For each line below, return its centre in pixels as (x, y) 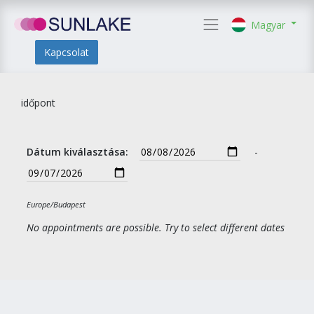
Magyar (268, 25)
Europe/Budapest (56, 204)
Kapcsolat (67, 52)
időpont (38, 103)
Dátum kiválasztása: (77, 152)
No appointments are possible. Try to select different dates (156, 227)
